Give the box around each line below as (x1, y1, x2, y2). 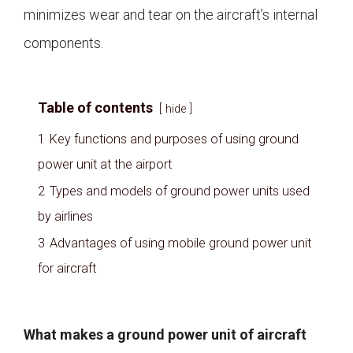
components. (24, 35, 103, 52)
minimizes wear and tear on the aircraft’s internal (24, 6, 318, 24)
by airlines (38, 209, 93, 225)
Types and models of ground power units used (50, 184, 310, 199)
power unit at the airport (38, 157, 172, 173)
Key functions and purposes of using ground (50, 132, 299, 147)
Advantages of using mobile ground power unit (50, 236, 311, 251)
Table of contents (38, 99, 153, 117)
